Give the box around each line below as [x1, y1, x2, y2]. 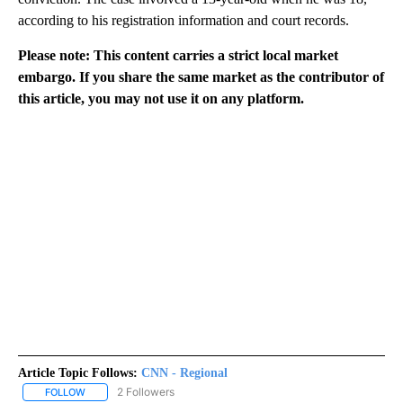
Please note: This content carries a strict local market [18, 47, 338, 63]
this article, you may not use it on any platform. [18, 90, 304, 106]
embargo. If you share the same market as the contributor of [18, 68, 384, 85]
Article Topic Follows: [18, 365, 138, 380]
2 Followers [117, 384, 175, 399]
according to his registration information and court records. [18, 12, 349, 28]
